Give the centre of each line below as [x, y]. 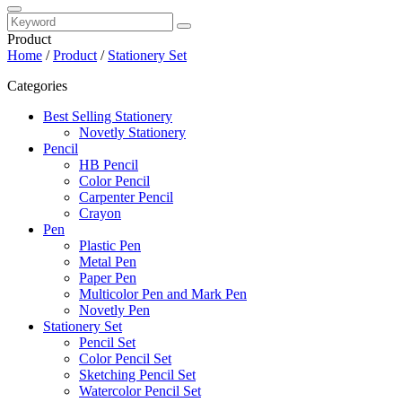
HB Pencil [109, 165]
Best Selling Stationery [108, 116]
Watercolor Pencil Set [140, 391]
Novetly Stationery [132, 132]
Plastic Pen [110, 245]
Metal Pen [108, 262]
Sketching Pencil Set [137, 375]
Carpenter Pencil [126, 197]
